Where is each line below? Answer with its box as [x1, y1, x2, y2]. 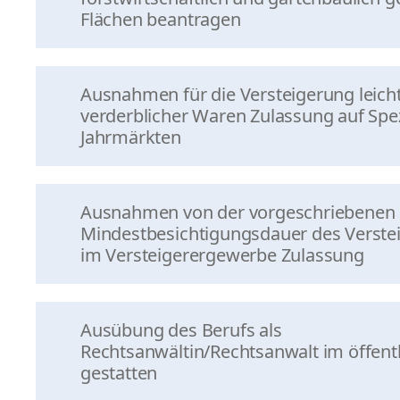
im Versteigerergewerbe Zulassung [80, 243, 364, 267]
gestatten [80, 361, 158, 385]
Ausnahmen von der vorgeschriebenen [80, 200, 396, 224]
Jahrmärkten [80, 125, 181, 149]
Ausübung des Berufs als [80, 318, 282, 342]
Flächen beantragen [80, 7, 241, 31]
